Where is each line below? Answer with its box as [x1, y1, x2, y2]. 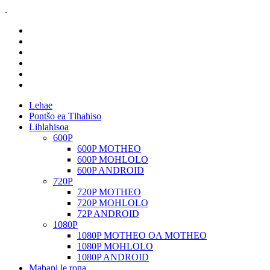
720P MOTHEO [77, 187, 141, 197]
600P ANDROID [77, 165, 144, 175]
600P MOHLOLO [77, 154, 148, 165]
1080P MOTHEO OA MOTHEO [77, 230, 207, 240]
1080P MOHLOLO [77, 241, 153, 251]
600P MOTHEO [77, 143, 141, 154]
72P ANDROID [77, 209, 139, 219]
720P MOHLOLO [77, 198, 148, 208]
